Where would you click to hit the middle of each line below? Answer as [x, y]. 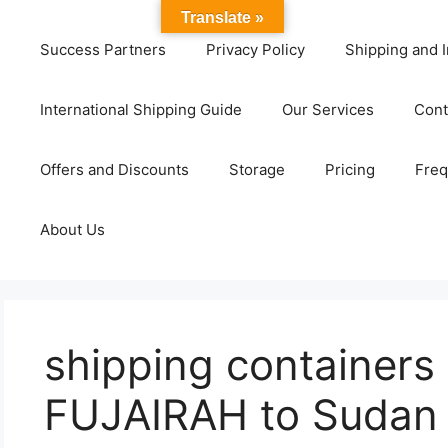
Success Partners [102, 49]
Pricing [349, 169]
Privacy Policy [255, 49]
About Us [72, 229]
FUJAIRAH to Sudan [241, 414]
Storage [256, 169]
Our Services [327, 109]
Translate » [222, 17]
